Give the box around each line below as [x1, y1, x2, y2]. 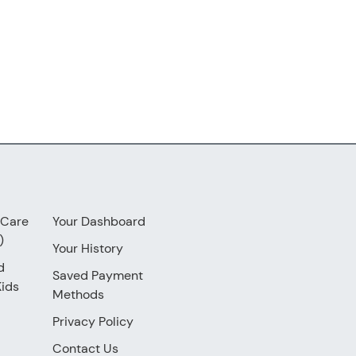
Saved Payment [52, 266, 144, 284]
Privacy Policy [52, 312, 134, 330]
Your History [52, 239, 124, 257]
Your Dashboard [52, 212, 146, 230]
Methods [52, 285, 105, 303]
